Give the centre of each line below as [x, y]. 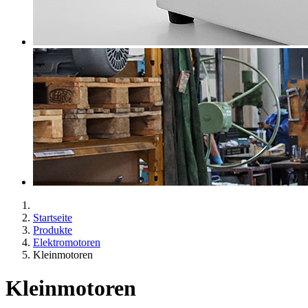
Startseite [53, 218]
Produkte [53, 230]
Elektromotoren [67, 242]
